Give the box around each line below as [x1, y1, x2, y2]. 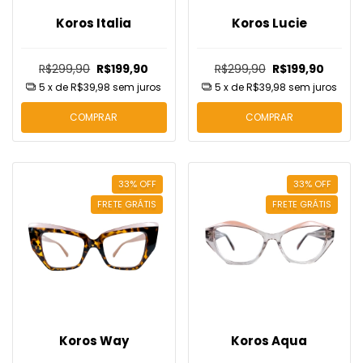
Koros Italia [56, 15, 132, 32]
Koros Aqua [231, 331, 308, 349]
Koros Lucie [231, 15, 307, 32]
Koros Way [58, 331, 129, 349]
